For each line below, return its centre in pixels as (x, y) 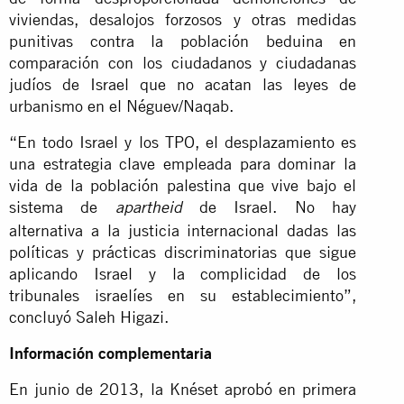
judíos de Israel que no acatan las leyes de (183, 84)
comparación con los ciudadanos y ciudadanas (183, 62)
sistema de (62, 207)
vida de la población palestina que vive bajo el (183, 185)
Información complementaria (110, 353)
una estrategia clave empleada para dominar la (183, 163)
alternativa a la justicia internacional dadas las (183, 230)
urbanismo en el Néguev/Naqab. (121, 106)
